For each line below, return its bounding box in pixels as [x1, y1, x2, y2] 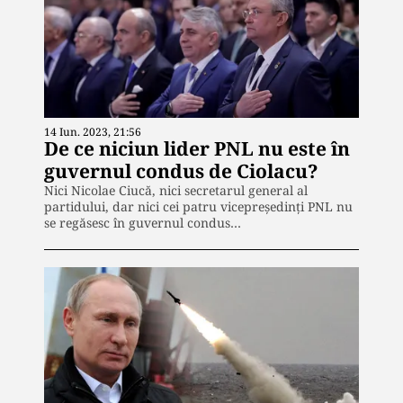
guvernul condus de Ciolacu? [44, 157, 318, 184]
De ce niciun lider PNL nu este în [44, 135, 350, 161]
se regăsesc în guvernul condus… [44, 213, 241, 231]
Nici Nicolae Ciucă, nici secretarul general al [44, 181, 308, 199]
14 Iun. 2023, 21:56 [44, 123, 141, 139]
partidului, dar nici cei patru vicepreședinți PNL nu [44, 197, 353, 215]
